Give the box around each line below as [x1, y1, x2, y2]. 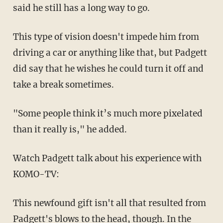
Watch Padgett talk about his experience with [12, 152, 202, 164]
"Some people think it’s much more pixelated [12, 108, 203, 119]
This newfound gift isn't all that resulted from [12, 197, 206, 209]
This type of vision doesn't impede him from [12, 31, 199, 42]
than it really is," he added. [12, 123, 127, 135]
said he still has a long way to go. [12, 2, 150, 13]
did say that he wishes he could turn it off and [12, 63, 204, 74]
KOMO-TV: [12, 168, 59, 180]
